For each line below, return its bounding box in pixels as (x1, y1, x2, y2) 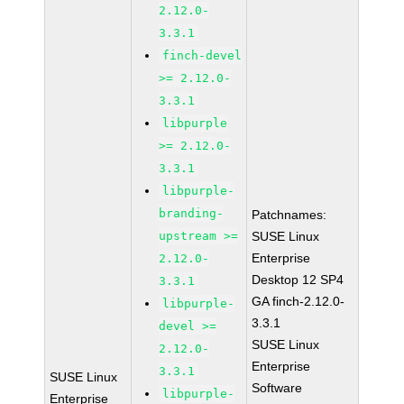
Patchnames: (252, 207, 327, 222)
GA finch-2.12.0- (252, 294, 345, 308)
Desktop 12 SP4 (252, 272, 344, 287)
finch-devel (162, 49, 243, 62)
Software (252, 381, 303, 395)
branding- (159, 207, 225, 220)
